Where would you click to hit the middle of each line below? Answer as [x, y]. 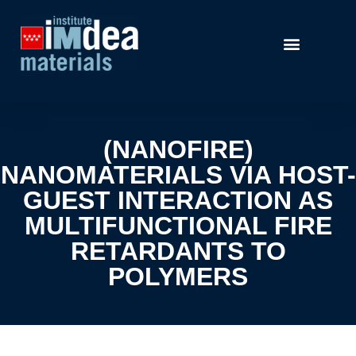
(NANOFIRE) [178, 149]
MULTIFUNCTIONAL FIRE [178, 225]
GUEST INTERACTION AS [178, 200]
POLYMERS [178, 276]
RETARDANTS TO [178, 251]
